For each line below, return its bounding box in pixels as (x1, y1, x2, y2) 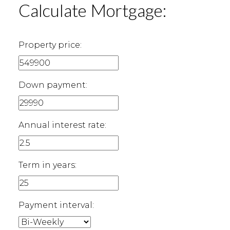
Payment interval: (18, 200, 94, 210)
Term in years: (18, 160, 76, 170)
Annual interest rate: (18, 120, 106, 130)
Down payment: (18, 80, 87, 90)
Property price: (18, 40, 82, 50)
